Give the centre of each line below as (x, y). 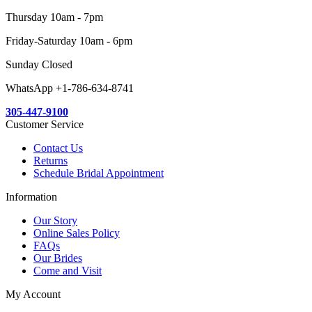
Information (31, 197)
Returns (50, 161)
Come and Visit (68, 271)
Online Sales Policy (77, 233)
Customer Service (45, 124)
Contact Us (58, 148)
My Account (33, 294)
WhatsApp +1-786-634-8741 (70, 88)
